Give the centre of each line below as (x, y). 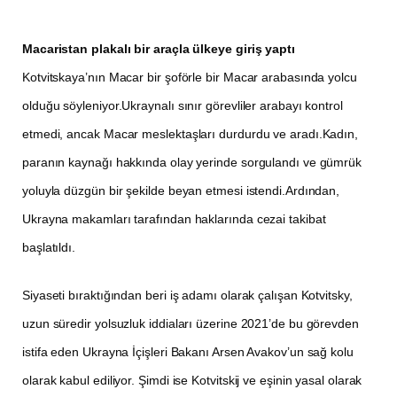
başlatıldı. (49, 247)
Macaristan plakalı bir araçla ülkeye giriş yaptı (159, 48)
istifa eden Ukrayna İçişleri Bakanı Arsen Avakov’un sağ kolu (188, 351)
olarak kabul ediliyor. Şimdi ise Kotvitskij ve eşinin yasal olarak (192, 380)
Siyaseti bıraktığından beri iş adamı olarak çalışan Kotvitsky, (187, 295)
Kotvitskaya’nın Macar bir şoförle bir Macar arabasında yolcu (190, 77)
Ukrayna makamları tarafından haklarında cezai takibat (174, 218)
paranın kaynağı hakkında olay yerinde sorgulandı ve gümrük (192, 162)
